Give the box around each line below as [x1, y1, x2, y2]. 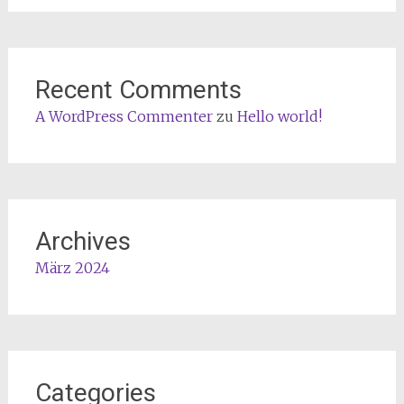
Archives [34, 225, 131, 256]
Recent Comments [34, 74, 242, 105]
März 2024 [34, 258, 110, 277]
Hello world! [236, 106, 322, 125]
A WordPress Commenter [34, 106, 213, 125]
